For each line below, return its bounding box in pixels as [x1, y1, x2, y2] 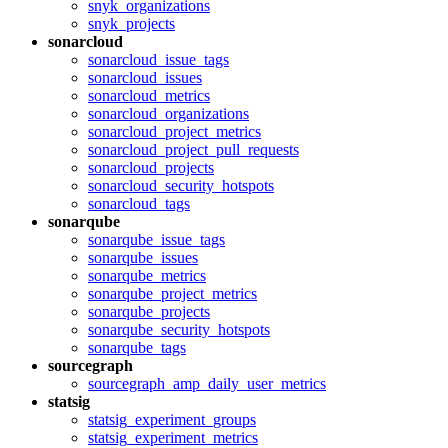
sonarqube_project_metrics [88, 285, 257, 302]
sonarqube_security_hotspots [88, 321, 270, 338]
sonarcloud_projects [88, 159, 214, 176]
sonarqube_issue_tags [88, 231, 225, 248]
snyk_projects [88, 15, 175, 32]
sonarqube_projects [88, 303, 210, 320]
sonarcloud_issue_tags [88, 51, 229, 68]
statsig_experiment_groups [88, 411, 256, 428]
